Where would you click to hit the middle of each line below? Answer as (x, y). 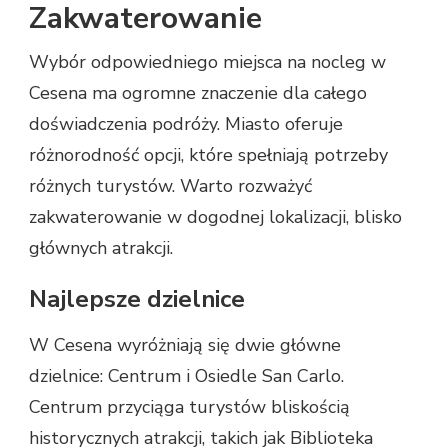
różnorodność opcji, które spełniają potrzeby (208, 155)
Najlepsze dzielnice (137, 299)
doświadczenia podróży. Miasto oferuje (186, 124)
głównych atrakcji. (101, 248)
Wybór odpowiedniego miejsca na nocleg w (207, 62)
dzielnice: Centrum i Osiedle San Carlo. (186, 376)
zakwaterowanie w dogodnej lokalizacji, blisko (215, 217)
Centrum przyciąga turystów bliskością (189, 407)
